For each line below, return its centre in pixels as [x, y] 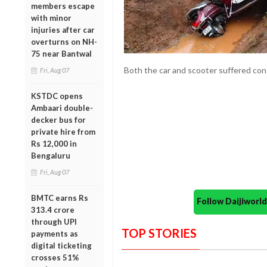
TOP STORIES [159, 233]
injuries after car [63, 30]
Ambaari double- [62, 108]
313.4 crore [53, 209]
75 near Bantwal [61, 53]
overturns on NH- [64, 41]
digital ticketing [61, 245]
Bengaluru [51, 155]
